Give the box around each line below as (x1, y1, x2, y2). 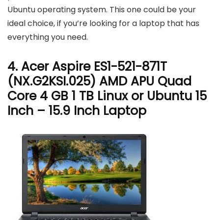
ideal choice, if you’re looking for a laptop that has (7, 17, 199, 29)
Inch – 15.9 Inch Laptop (7, 102, 146, 119)
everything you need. (7, 31, 88, 43)
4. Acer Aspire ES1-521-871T (7, 57, 167, 75)
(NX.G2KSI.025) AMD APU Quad (7, 72, 192, 90)
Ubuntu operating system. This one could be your (7, 3, 196, 15)
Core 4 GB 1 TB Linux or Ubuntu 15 (7, 87, 207, 105)
